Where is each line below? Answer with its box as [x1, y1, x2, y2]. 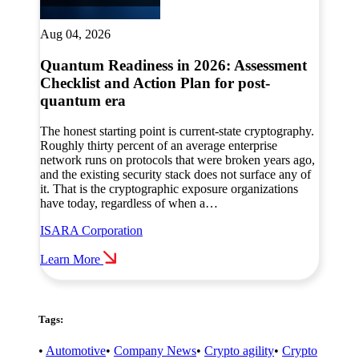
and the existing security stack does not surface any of [40, 167, 311, 182]
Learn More [40, 252, 100, 267]
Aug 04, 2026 [40, 26, 111, 41]
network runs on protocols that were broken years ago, [40, 153, 315, 167]
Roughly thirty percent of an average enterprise [40, 139, 277, 153]
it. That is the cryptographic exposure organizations [40, 182, 298, 196]
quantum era [40, 91, 126, 109]
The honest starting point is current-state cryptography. [40, 124, 314, 139]
